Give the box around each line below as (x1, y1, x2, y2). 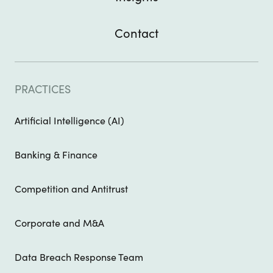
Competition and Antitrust (15, 183, 128, 196)
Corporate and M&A (15, 217, 104, 230)
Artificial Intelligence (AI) (15, 115, 124, 127)
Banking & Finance (15, 149, 97, 161)
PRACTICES (15, 82, 71, 97)
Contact (115, 26, 158, 42)
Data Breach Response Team (15, 251, 143, 264)
